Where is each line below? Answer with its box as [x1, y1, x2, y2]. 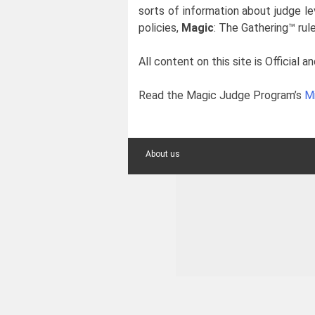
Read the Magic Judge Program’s [139, 89, 304, 103]
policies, [139, 21, 181, 35]
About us [146, 149, 180, 160]
